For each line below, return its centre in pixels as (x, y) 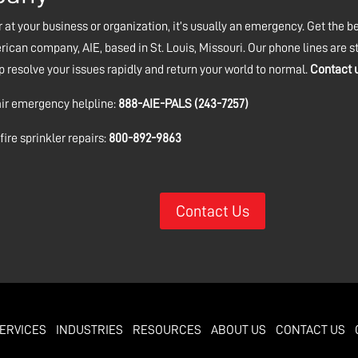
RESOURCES (167, 330)
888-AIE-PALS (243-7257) (184, 104)
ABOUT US (239, 330)
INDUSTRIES (90, 330)
